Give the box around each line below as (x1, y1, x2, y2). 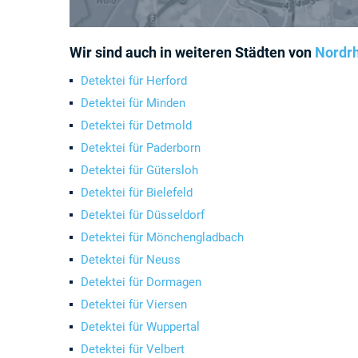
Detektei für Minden (81, 96, 185, 110)
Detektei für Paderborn (81, 141, 201, 155)
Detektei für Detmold (81, 118, 192, 133)
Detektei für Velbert (81, 342, 185, 356)
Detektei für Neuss (81, 253, 181, 267)
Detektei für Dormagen (81, 275, 201, 289)
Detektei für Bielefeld (81, 185, 193, 200)
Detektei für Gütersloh (81, 163, 198, 177)
